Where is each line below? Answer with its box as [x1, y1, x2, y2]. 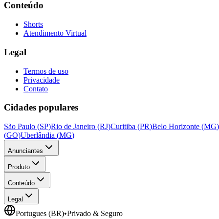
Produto [8, 163, 30, 171]
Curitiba [110, 122, 135, 131]
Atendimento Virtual [23, 29, 87, 38]
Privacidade [23, 75, 60, 84]
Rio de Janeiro [51, 122, 95, 131]
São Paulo [4, 122, 35, 131]
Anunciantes [8, 147, 43, 155]
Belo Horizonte [152, 122, 199, 131]
